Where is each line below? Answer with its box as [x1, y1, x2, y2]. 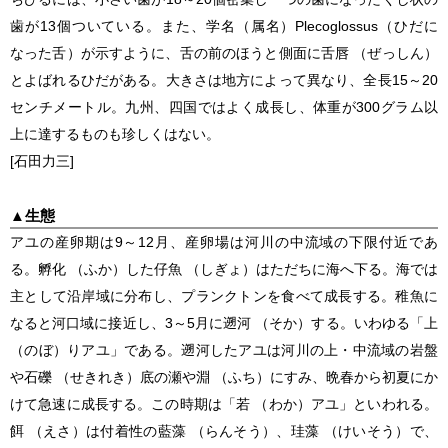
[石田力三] [10, 152, 74, 169]
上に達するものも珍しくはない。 [10, 125, 220, 142]
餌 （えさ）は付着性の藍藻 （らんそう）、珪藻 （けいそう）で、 [10, 422, 438, 439]
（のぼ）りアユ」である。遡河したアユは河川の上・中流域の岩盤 [10, 341, 438, 358]
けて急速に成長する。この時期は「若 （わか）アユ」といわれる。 [10, 395, 438, 412]
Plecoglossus [295, 17, 379, 34]
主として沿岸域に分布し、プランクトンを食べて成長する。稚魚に [10, 287, 438, 304]
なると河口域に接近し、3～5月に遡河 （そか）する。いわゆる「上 [10, 314, 438, 331]
